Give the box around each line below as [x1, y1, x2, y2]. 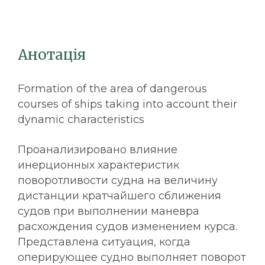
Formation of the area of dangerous [18, 82, 207, 95]
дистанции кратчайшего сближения [18, 189, 221, 202]
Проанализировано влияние [18, 143, 177, 156]
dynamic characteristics [18, 113, 144, 126]
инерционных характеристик [18, 159, 179, 172]
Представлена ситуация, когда [18, 235, 190, 248]
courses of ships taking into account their [18, 98, 237, 111]
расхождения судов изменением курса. [18, 220, 237, 233]
